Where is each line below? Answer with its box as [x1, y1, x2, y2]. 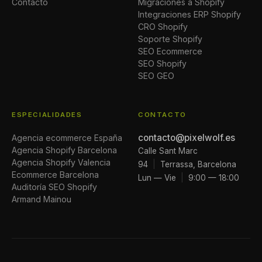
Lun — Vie [138, 173, 176, 183]
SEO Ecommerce [138, 46, 202, 57]
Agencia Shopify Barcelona [12, 145, 117, 156]
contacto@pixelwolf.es [138, 132, 235, 144]
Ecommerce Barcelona [12, 170, 99, 180]
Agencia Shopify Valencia [12, 157, 111, 168]
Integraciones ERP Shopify [138, 9, 241, 20]
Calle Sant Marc [138, 146, 198, 156]
